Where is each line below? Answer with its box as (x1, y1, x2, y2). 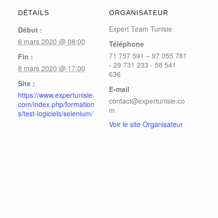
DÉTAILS (18, 9, 49, 17)
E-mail (109, 84, 129, 94)
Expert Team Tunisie (109, 24, 172, 34)
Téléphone (109, 39, 144, 49)
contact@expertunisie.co (109, 96, 185, 106)
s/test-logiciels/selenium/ (18, 109, 93, 119)
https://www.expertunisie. (18, 90, 94, 100)
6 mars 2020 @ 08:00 (18, 36, 85, 47)
